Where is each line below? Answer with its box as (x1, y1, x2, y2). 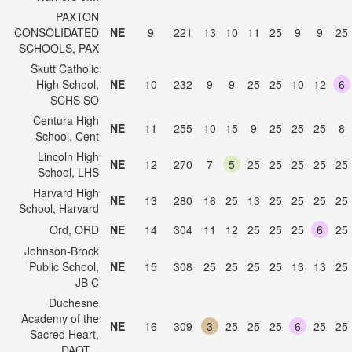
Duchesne (49, 295, 99, 310)
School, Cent (35, 128, 99, 144)
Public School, (29, 258, 99, 274)
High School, (36, 76, 99, 92)
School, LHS (38, 164, 99, 180)
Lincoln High (38, 148, 99, 164)
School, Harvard (19, 200, 99, 216)
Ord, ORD (49, 222, 99, 237)
